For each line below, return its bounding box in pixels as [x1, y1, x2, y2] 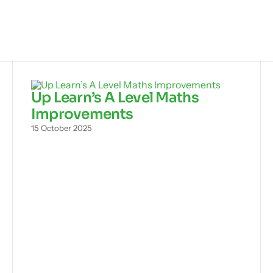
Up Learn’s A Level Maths [30, 88, 199, 107]
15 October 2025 [30, 123, 92, 133]
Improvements [30, 105, 133, 124]
